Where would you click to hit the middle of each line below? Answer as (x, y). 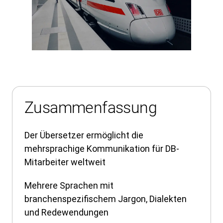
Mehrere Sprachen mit (69, 185)
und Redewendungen (66, 212)
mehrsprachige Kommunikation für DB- (102, 148)
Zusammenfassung (91, 107)
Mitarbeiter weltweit (65, 162)
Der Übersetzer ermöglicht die (84, 135)
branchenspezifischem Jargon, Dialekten (106, 199)
